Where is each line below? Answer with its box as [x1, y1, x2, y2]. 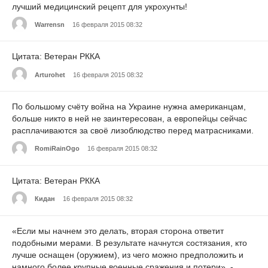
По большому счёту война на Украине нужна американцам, [12, 102, 246, 112]
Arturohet [35, 71, 65, 78]
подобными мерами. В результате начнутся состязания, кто [12, 237, 247, 248]
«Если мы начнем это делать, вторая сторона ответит [12, 226, 224, 236]
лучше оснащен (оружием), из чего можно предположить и [12, 249, 243, 260]
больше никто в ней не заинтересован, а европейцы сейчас [12, 114, 247, 124]
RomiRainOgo [35, 145, 80, 153]
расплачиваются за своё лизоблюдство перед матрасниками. [12, 126, 254, 136]
